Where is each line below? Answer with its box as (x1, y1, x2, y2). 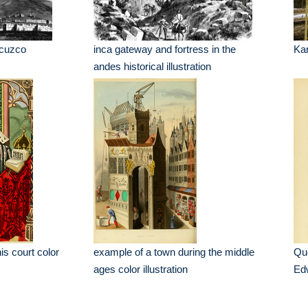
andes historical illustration (93, 60, 212, 72)
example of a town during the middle (93, 246, 255, 258)
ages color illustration (93, 263, 188, 275)
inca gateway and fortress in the (93, 43, 236, 55)
